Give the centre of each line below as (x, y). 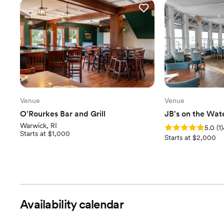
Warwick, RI (38, 126)
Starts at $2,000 (190, 138)
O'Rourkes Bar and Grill (63, 114)
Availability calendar (72, 204)
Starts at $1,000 (45, 134)
